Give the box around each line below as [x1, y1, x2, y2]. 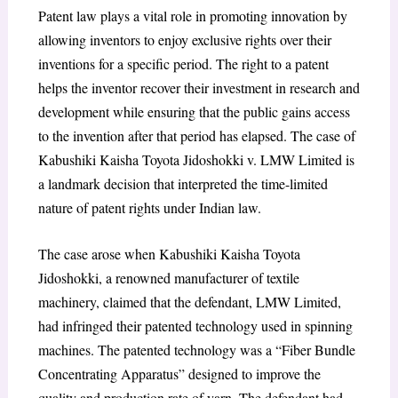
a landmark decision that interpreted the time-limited [37, 173, 328, 193]
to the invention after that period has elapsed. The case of [37, 125, 355, 145]
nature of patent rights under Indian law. [37, 197, 261, 217]
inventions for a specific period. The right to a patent [37, 53, 329, 73]
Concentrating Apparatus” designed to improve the [37, 364, 321, 384]
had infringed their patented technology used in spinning [37, 316, 353, 336]
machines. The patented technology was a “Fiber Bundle [37, 340, 355, 360]
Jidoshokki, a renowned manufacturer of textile [37, 268, 299, 288]
